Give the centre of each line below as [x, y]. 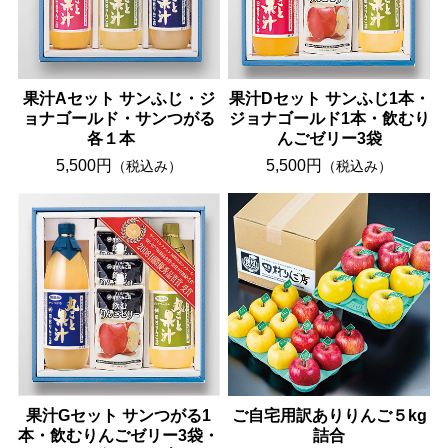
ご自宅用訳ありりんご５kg [329, 415]
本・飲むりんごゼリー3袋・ [119, 435]
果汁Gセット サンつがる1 [119, 415]
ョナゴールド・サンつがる [118, 119]
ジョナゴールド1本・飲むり [329, 119]
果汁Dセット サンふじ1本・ [329, 99]
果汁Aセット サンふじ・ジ [118, 99]
